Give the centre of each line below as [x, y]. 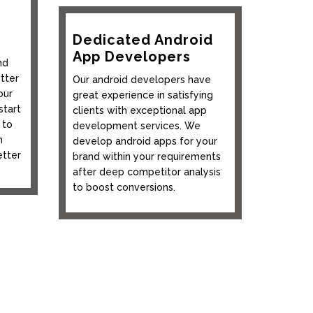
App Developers [131, 56]
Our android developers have [141, 79]
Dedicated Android [143, 39]
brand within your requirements [146, 156]
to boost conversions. [124, 187]
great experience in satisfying [143, 95]
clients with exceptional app [139, 110]
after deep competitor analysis [146, 172]
